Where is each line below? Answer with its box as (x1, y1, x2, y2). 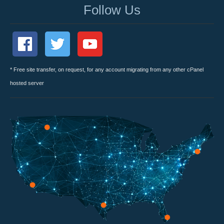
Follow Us (83, 2, 140, 17)
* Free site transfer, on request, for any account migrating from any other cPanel (10, 66, 203, 73)
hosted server (10, 80, 44, 86)
